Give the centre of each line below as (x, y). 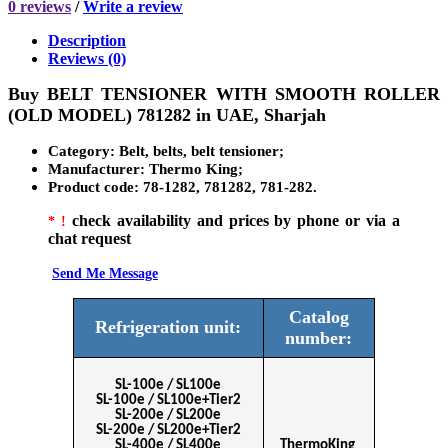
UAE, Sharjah (271, 114)
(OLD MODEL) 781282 (102, 114)
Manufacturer (94, 168)
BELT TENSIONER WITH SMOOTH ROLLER (244, 93)
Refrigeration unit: (168, 326)
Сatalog (318, 316)
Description (87, 40)
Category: (83, 150)
